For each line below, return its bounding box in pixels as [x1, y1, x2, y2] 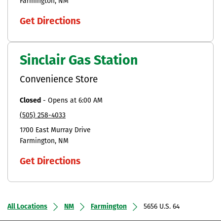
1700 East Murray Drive [20, 126, 91, 134]
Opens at [48, 97, 78, 105]
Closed [20, 97, 41, 105]
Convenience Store [20, 75, 98, 85]
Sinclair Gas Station [20, 54, 138, 68]
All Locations [7, 203, 47, 211]
